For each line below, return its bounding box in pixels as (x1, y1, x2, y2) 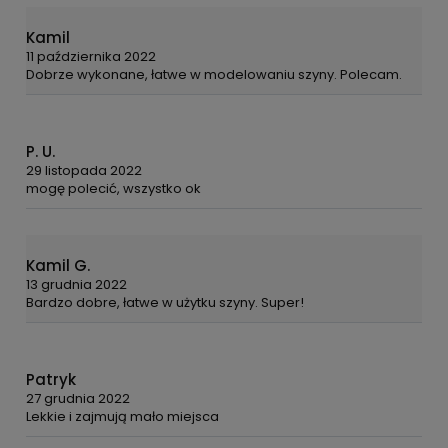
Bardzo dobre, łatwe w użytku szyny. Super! (26, 293, 304, 313)
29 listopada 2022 (26, 161, 142, 181)
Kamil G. (26, 255, 90, 277)
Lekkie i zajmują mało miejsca (26, 407, 219, 427)
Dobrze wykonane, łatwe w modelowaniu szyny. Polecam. (26, 65, 402, 85)
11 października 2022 (26, 47, 156, 67)
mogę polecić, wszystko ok (26, 179, 201, 199)
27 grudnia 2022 (26, 389, 130, 409)
